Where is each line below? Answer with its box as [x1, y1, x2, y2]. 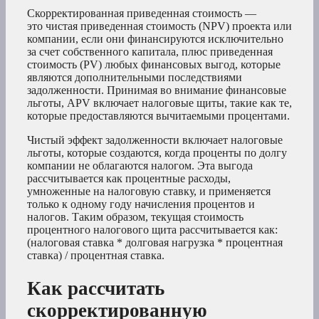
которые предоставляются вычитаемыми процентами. [27, 109, 290, 122]
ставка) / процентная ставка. [27, 249, 164, 261]
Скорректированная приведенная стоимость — [27, 6, 256, 19]
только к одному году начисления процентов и [27, 197, 255, 210]
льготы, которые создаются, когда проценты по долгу [27, 146, 287, 159]
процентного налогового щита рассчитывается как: [27, 223, 278, 236]
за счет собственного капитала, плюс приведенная [27, 45, 273, 58]
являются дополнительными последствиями [27, 70, 242, 83]
